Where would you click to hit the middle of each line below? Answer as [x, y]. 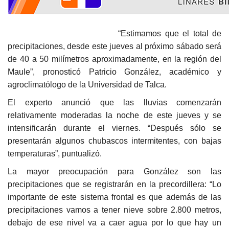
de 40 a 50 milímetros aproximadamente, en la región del [114, 59]
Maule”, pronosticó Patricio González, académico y [114, 72]
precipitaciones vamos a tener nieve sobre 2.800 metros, [114, 210]
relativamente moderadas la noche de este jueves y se [114, 116]
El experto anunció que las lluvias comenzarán [114, 103]
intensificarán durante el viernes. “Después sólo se [114, 128]
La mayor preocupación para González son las [114, 172]
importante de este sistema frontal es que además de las [114, 197]
